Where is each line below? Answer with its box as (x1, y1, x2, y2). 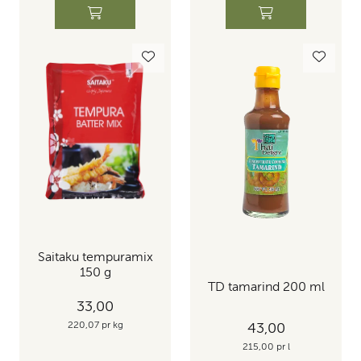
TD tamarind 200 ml (207, 280, 325, 294)
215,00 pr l (242, 342, 290, 352)
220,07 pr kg (67, 320, 123, 330)
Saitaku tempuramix (37, 251, 153, 265)
